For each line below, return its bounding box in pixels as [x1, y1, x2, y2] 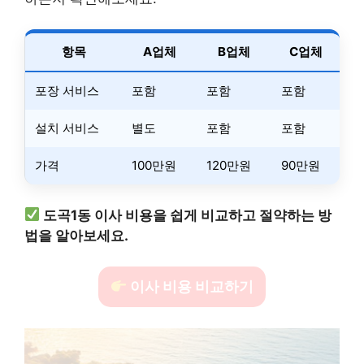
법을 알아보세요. [24, 227, 128, 244]
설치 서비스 [35, 120, 99, 136]
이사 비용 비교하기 [127, 278, 254, 295]
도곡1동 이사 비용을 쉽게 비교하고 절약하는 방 [43, 206, 332, 223]
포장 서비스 [35, 83, 99, 98]
